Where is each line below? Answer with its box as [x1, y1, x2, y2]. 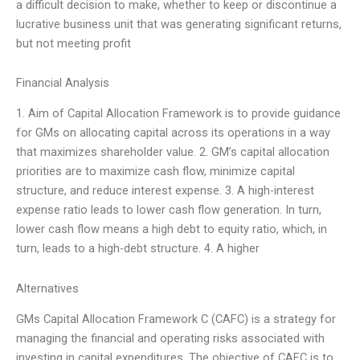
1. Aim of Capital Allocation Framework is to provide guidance [16, 106, 341, 121]
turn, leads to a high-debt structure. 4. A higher [16, 241, 260, 256]
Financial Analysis [16, 76, 109, 91]
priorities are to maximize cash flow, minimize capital [16, 164, 295, 179]
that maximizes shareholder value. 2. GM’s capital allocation [16, 145, 329, 160]
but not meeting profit [16, 35, 131, 51]
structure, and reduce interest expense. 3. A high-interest [16, 183, 314, 198]
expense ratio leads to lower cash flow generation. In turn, [16, 202, 321, 218]
